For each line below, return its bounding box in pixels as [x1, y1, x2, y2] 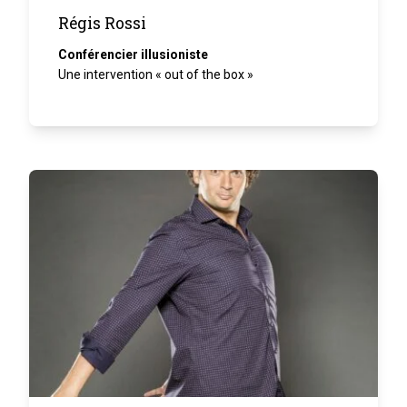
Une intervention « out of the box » [58, 66, 253, 82]
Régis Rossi [58, 12, 146, 34]
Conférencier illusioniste [58, 46, 208, 62]
